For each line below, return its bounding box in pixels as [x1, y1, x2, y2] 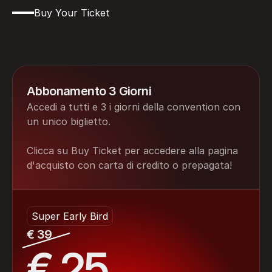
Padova [12, 48, 72, 72]
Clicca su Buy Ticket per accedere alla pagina [27, 144, 238, 157]
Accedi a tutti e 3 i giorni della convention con [27, 101, 240, 113]
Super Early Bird [32, 210, 108, 222]
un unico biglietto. [27, 115, 110, 127]
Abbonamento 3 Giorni [27, 84, 151, 98]
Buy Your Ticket [34, 7, 110, 19]
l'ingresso [93, 25, 169, 49]
